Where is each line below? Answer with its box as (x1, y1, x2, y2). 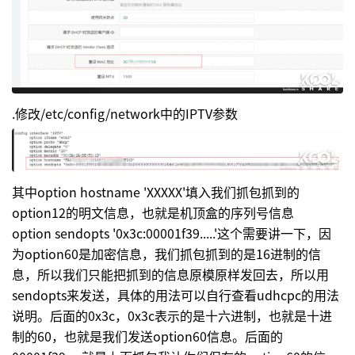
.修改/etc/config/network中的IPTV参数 (12, 103, 238, 123)
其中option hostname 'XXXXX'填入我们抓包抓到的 (12, 182, 300, 202)
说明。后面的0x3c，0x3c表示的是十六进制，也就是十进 (12, 306, 332, 326)
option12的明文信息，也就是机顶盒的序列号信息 (12, 203, 294, 223)
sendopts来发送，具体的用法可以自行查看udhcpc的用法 (12, 285, 339, 305)
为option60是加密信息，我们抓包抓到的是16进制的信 (12, 244, 321, 264)
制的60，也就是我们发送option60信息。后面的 (12, 326, 283, 346)
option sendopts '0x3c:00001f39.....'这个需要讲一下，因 (12, 223, 331, 243)
